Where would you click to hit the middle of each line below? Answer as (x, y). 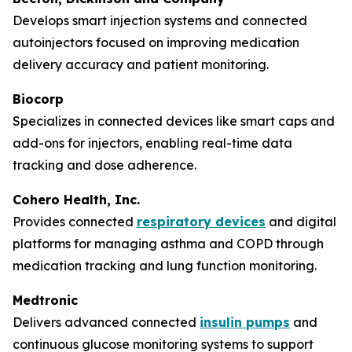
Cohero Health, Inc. (76, 200)
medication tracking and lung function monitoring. (165, 266)
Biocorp (38, 99)
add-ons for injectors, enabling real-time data (152, 143)
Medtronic (45, 301)
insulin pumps (245, 323)
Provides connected (75, 222)
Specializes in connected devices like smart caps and (174, 121)
